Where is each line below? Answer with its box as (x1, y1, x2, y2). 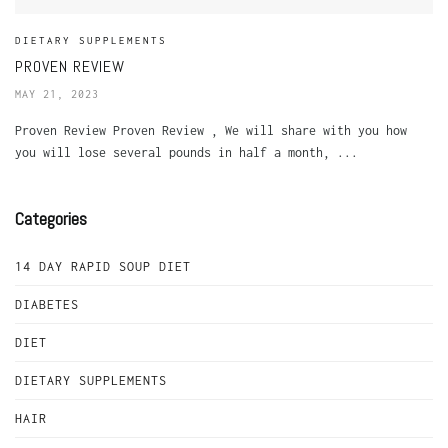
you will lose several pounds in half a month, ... (15, 144, 358, 160)
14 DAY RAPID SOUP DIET (15, 258, 191, 274)
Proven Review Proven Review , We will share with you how (15, 122, 407, 138)
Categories (15, 206, 87, 230)
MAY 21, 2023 (15, 87, 99, 100)
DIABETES (15, 296, 79, 312)
